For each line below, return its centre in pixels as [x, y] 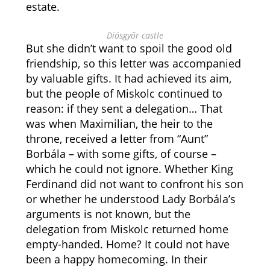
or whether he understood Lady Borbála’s [130, 199]
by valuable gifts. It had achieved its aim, [128, 78]
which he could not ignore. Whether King [129, 169]
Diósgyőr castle [135, 35]
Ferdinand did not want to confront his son [134, 184]
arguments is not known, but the [108, 214]
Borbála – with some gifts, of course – [121, 154]
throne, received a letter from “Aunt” [117, 139]
